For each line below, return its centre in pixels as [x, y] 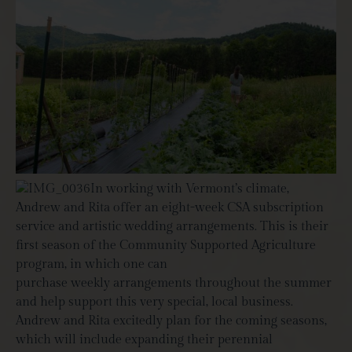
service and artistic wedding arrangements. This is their [172, 226]
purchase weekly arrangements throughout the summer [174, 283]
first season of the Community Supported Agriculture [166, 245]
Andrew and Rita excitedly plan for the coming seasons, [171, 321]
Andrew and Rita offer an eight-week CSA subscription [170, 207]
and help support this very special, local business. [154, 302]
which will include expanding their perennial [144, 339]
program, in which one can [92, 264]
